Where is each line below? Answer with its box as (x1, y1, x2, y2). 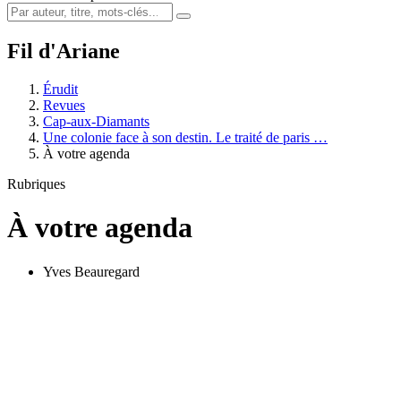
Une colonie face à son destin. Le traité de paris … (43, 129, 328, 145)
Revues (43, 97, 85, 113)
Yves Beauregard (43, 263, 140, 279)
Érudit (43, 81, 78, 97)
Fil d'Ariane (7, 38, 120, 63)
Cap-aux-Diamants (43, 113, 149, 129)
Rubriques (7, 175, 65, 192)
